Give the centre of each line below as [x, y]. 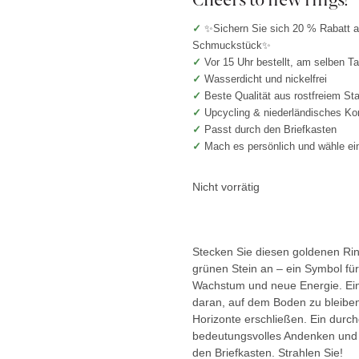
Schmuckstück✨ [232, 45]
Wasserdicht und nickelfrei [266, 79]
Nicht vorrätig [226, 187]
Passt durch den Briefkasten [271, 129]
